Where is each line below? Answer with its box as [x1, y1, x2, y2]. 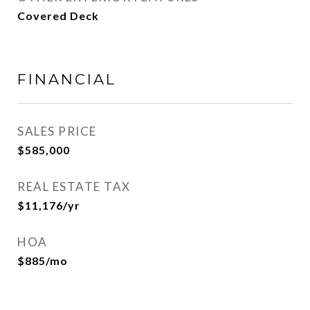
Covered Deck [17, 9, 99, 22]
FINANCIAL [17, 71, 116, 88]
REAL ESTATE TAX [17, 179, 131, 194]
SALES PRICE [17, 124, 97, 138]
